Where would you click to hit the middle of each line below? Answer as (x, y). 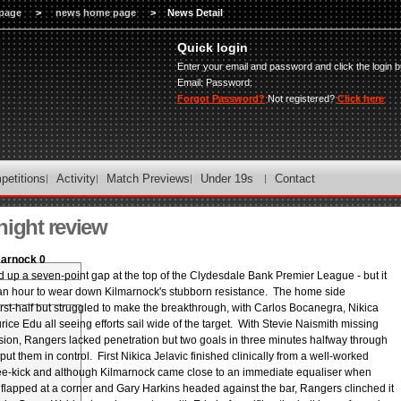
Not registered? (301, 98)
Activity (76, 179)
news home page (96, 13)
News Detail (195, 13)
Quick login (213, 47)
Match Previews (148, 179)
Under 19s (227, 179)
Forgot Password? (221, 98)
